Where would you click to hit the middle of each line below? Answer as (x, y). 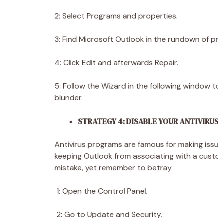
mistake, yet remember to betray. (115, 167)
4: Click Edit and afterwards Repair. (117, 62)
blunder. (70, 97)
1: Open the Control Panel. (102, 191)
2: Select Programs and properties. (117, 16)
